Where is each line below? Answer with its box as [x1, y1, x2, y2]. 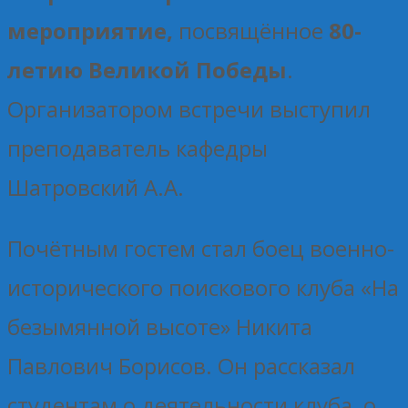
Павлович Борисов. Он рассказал [7, 350, 355, 381]
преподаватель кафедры [7, 132, 268, 163]
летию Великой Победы [7, 54, 287, 85]
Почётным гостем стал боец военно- [7, 232, 394, 263]
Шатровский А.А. [7, 171, 184, 202]
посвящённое [178, 15, 329, 46]
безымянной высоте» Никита [7, 311, 312, 342]
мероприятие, [7, 15, 178, 46]
